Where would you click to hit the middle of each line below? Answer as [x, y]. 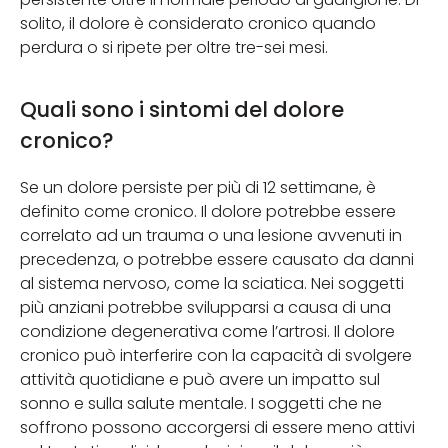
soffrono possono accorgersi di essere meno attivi [217, 428]
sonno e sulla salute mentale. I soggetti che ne [201, 404]
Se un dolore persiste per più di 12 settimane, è [198, 188]
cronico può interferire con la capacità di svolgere [216, 356]
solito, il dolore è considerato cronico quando [198, 23]
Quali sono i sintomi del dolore [182, 110]
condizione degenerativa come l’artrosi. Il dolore [207, 332]
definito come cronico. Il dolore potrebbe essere [208, 212]
